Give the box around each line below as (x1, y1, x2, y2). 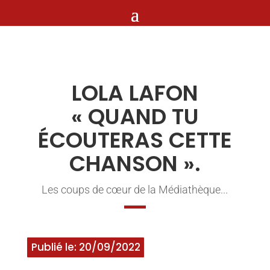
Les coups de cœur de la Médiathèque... (42, 183, 228, 196)
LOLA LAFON (71, 77, 198, 108)
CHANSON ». (69, 148, 201, 179)
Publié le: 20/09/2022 (31, 240, 140, 255)
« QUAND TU (71, 101, 199, 132)
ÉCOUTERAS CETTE (37, 124, 232, 155)
